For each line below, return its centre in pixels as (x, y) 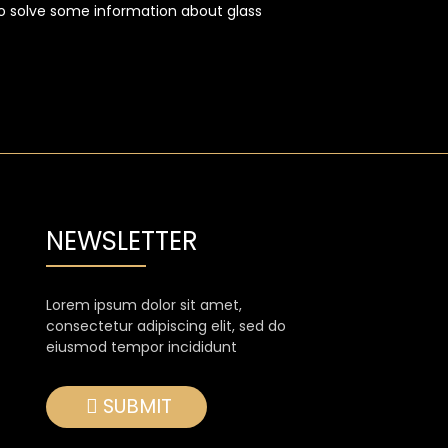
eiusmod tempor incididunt (141, 347)
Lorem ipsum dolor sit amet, (144, 305)
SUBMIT (137, 406)
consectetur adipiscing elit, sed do (166, 326)
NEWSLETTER (122, 241)
